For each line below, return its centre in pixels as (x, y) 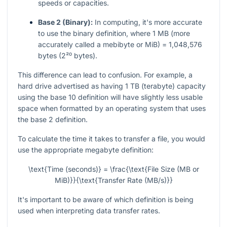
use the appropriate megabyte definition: (86, 150)
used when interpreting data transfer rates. (89, 211)
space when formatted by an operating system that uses (112, 108)
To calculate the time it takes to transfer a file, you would (111, 139)
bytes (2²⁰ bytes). (68, 56)
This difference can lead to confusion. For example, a (105, 75)
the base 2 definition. (53, 120)
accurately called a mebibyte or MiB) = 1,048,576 (120, 45)
